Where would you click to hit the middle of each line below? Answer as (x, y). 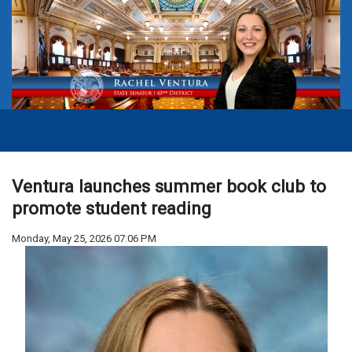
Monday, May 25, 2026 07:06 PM (84, 239)
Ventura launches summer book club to (169, 187)
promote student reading (112, 209)
